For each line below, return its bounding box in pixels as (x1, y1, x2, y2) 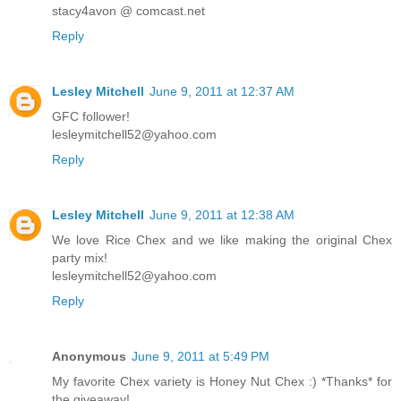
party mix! (52, 250, 107, 265)
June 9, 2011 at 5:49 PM (132, 348, 269, 363)
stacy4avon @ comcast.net (52, 3, 205, 18)
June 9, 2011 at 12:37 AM (149, 83, 294, 98)
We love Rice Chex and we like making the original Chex (52, 232, 392, 247)
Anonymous (52, 348, 126, 363)
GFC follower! (52, 108, 130, 124)
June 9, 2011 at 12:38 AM (149, 207, 294, 222)
